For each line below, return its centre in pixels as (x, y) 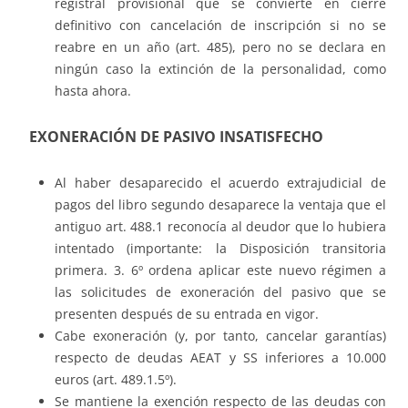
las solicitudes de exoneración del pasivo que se (220, 292)
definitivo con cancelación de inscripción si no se (220, 25)
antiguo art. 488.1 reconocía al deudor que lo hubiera (220, 227)
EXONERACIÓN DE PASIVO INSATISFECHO (173, 137)
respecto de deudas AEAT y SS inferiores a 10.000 (220, 358)
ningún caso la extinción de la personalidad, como (220, 69)
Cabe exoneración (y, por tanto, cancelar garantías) (220, 336)
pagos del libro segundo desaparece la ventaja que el (220, 205)
